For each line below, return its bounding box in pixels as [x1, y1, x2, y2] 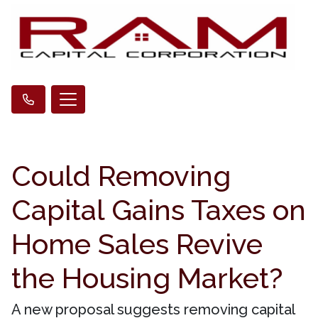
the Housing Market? [11, 261, 283, 295]
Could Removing [11, 159, 231, 193]
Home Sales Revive [11, 227, 263, 261]
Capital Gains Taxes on [11, 193, 306, 227]
